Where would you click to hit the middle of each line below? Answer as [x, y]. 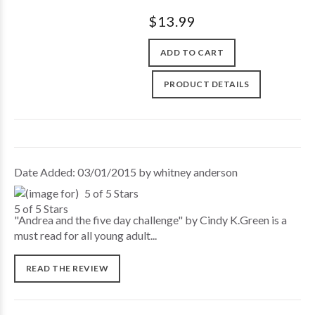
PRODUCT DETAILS [206, 84]
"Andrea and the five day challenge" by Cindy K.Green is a [150, 220]
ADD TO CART [192, 52]
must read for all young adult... [85, 235]
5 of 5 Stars [111, 193]
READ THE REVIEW [67, 268]
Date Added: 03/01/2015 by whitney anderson [126, 172]
